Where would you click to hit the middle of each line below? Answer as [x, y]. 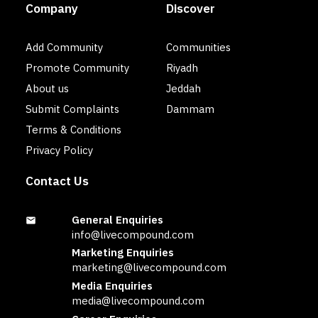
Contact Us [57, 180]
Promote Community [77, 67]
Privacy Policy [59, 150]
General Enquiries [118, 219]
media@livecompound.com [138, 301]
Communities [198, 47]
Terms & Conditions [73, 129]
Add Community [64, 47]
